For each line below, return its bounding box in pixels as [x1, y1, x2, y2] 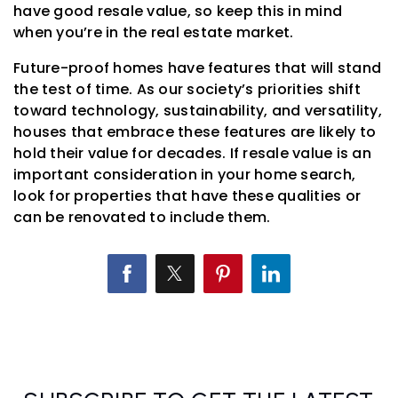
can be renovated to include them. [13, 207, 271, 228]
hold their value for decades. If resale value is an [13, 143, 371, 164]
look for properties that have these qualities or [13, 186, 361, 207]
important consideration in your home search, [13, 164, 355, 186]
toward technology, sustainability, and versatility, [13, 100, 382, 122]
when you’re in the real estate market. [13, 22, 294, 44]
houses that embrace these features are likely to [13, 122, 376, 143]
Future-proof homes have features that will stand [13, 58, 381, 79]
